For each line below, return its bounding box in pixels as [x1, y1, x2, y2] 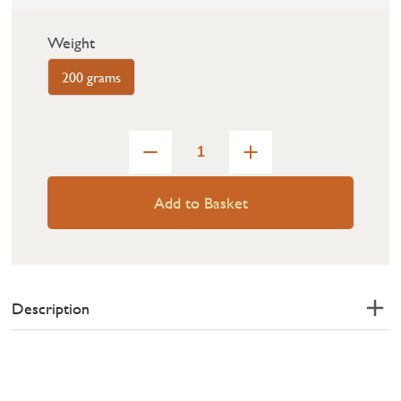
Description [12, 295, 90, 320]
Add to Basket [153, 191, 248, 216]
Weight [47, 30, 96, 55]
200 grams [62, 66, 122, 88]
